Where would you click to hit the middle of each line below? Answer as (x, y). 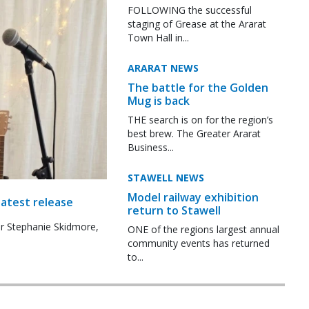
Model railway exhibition (193, 197)
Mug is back (158, 100)
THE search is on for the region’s (200, 119)
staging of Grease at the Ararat (197, 23)
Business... (150, 147)
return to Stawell (174, 210)
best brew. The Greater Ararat (194, 133)
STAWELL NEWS (166, 177)
